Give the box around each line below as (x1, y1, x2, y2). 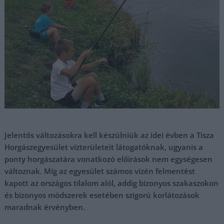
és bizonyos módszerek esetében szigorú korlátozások (4, 190, 200, 200)
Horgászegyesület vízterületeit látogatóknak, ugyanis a (4, 142, 203, 152)
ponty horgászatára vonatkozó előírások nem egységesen (4, 154, 213, 164)
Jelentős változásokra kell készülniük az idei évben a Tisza (4, 130, 214, 140)
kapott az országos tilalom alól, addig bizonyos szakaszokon (4, 178, 219, 188)
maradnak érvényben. (4, 202, 85, 212)
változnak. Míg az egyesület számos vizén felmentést (4, 166, 195, 176)
